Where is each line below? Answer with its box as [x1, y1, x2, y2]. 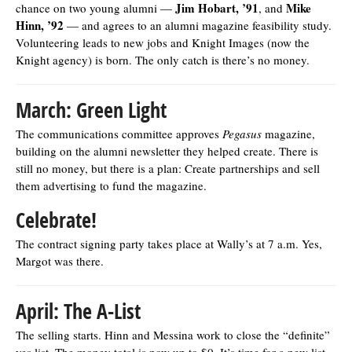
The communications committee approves [16, 125, 222, 141]
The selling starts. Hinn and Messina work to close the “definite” [16, 326, 330, 343]
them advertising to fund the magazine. [16, 177, 207, 193]
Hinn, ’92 [16, 16, 64, 34]
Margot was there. [16, 252, 104, 269]
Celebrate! [16, 205, 97, 234]
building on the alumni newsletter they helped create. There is [16, 142, 318, 159]
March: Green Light [16, 95, 167, 124]
